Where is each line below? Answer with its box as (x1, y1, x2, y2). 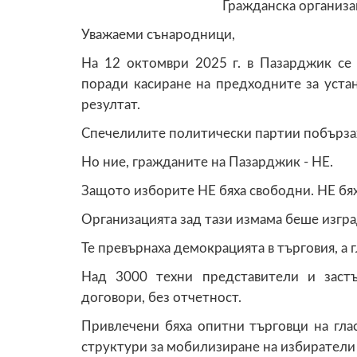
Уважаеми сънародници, (81, 27, 235, 41)
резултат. (81, 97, 140, 112)
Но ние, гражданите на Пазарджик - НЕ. (81, 155, 333, 169)
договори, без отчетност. (81, 290, 241, 304)
